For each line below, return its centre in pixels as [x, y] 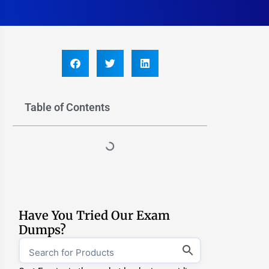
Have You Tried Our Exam [95, 215]
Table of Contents [68, 107]
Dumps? [43, 230]
